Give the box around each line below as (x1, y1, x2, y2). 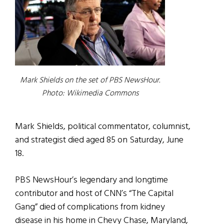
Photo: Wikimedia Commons (41, 87, 138, 100)
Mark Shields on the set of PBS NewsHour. (20, 74, 160, 87)
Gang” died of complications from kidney (15, 200, 165, 215)
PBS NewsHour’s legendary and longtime (15, 173, 168, 188)
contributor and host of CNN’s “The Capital (15, 186, 173, 201)
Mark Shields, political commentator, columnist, (15, 119, 190, 134)
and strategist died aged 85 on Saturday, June (15, 133, 183, 148)
